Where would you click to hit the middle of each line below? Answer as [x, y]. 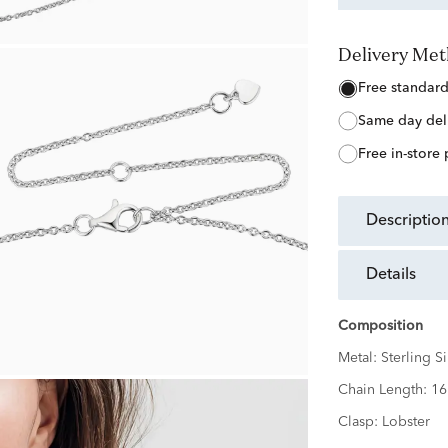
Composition [380, 326]
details [396, 275]
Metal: [359, 358]
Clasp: [359, 422]
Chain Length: [384, 390]
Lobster [405, 422]
